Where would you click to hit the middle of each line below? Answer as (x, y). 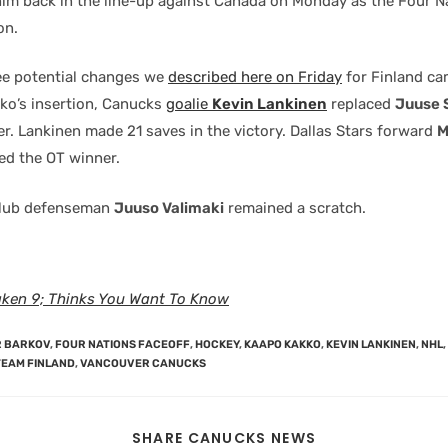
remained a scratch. (295, 207)
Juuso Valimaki (169, 207)
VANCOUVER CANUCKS (143, 363)
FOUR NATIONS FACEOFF (122, 344)
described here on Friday (255, 77)
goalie (189, 104)
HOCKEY (217, 344)
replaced (361, 104)
